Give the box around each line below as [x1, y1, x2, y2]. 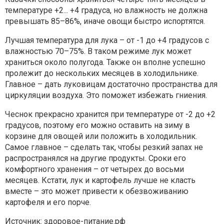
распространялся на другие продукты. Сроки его [5, 153, 186, 163]
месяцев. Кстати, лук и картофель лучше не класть [5, 175, 195, 185]
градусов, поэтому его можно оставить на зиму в [5, 120, 190, 130]
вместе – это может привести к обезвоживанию [5, 186, 188, 196]
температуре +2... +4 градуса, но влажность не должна [5, 5, 207, 15]
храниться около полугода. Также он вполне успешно [5, 57, 205, 67]
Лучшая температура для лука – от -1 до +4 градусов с [5, 35, 209, 45]
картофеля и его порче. [5, 197, 91, 207]
